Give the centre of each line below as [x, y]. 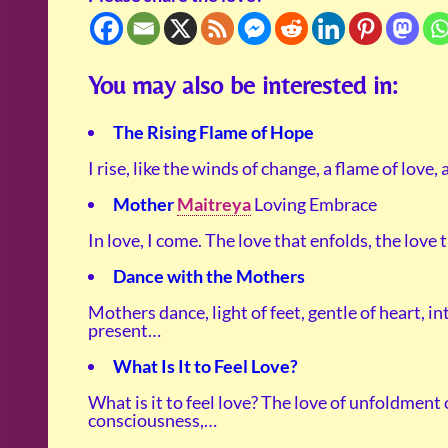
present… [124, 330]
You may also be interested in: [242, 84]
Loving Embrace [314, 204]
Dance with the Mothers [209, 276]
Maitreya [214, 204]
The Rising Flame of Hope [213, 132]
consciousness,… [152, 420]
